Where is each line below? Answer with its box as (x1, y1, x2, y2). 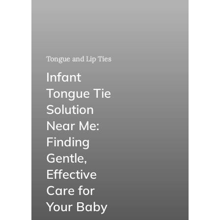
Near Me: (46, 117, 99, 133)
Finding (46, 133, 90, 149)
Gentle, (46, 149, 87, 165)
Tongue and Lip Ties (46, 54, 111, 63)
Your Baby (46, 198, 108, 214)
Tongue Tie (46, 84, 111, 101)
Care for (46, 182, 95, 198)
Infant (46, 68, 81, 84)
